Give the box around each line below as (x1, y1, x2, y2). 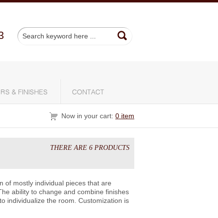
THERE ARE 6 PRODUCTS (50, 144, 129, 151)
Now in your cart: (59, 112, 115, 120)
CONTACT (72, 89, 104, 96)
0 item (115, 112, 134, 120)
